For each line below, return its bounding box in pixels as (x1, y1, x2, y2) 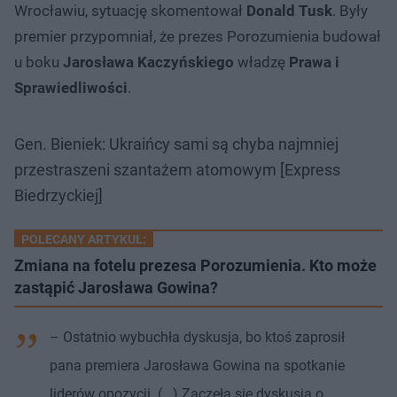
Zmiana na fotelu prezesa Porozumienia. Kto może (14, 255, 377, 275)
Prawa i (289, 52, 339, 71)
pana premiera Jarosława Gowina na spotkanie (50, 356, 345, 374)
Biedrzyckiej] (14, 185, 103, 205)
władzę (234, 52, 289, 71)
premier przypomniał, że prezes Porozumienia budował (14, 27, 381, 45)
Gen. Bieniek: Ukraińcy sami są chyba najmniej (14, 134, 339, 153)
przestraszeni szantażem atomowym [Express (14, 160, 340, 179)
